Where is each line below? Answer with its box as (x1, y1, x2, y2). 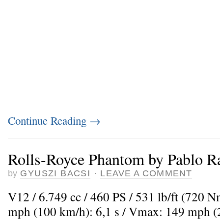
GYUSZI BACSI (20, 168, 91, 178)
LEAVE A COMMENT (100, 168, 192, 178)
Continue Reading (8, 113, 89, 128)
